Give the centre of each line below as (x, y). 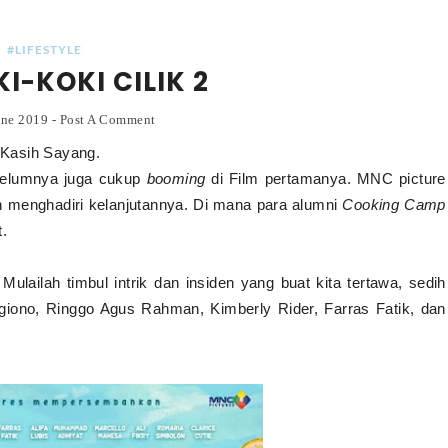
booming (176, 178)
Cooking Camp (394, 204)
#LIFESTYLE (44, 49)
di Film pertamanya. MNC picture (325, 178)
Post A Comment (107, 119)
